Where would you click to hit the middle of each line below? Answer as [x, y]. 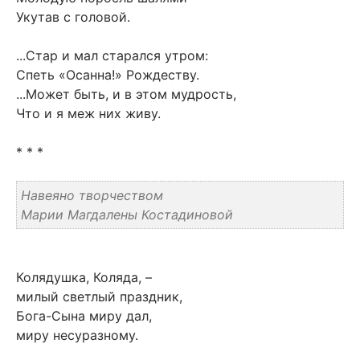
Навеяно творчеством [92, 195]
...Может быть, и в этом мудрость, [126, 94]
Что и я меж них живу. [88, 113]
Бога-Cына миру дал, [84, 315]
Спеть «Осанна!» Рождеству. [108, 74]
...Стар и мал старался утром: [112, 55]
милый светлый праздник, [99, 296]
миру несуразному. [77, 335]
